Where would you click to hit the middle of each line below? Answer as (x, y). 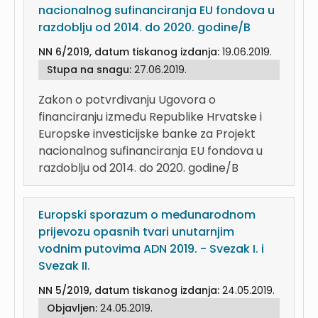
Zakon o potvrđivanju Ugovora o (127, 100)
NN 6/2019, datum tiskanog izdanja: (130, 52)
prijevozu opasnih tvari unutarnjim (136, 232)
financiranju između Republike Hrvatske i (150, 117)
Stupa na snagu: (91, 70)
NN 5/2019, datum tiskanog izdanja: (130, 290)
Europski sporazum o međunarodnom (147, 215)
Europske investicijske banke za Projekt (147, 134)
